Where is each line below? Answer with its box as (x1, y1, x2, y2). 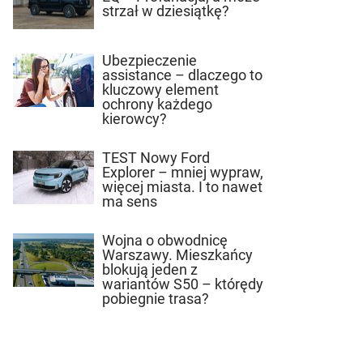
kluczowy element (102, 80, 219, 98)
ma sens (102, 192, 164, 210)
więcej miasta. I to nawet (102, 177, 263, 195)
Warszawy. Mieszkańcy (102, 246, 253, 263)
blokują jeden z (102, 260, 198, 278)
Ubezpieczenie (102, 51, 197, 69)
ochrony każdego (102, 95, 212, 113)
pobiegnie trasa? (102, 289, 209, 307)
